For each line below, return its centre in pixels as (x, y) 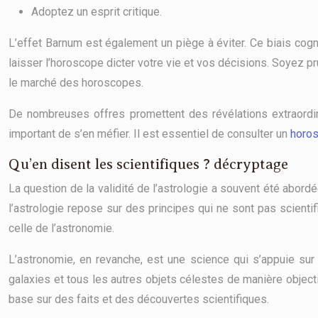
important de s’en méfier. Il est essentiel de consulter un (149, 134)
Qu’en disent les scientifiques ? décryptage (148, 164)
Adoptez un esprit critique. (97, 12)
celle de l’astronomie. (61, 228)
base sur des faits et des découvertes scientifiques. (139, 299)
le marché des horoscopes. (76, 83)
